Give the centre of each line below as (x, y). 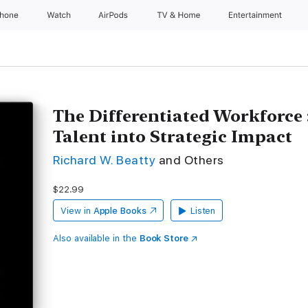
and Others (191, 160)
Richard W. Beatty (104, 160)
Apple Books (120, 211)
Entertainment (257, 15)
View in (76, 211)
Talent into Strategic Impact (173, 136)
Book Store (164, 238)
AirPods (114, 15)
